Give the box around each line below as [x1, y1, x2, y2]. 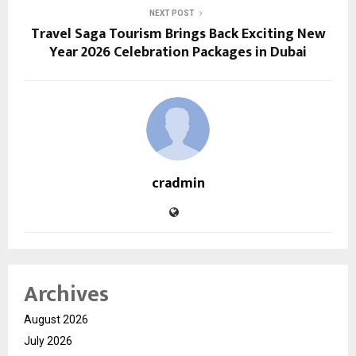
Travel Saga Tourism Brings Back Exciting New [30, 21, 326, 46]
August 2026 [24, 312, 88, 326]
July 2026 [24, 334, 72, 347]
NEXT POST [149, 8, 195, 17]
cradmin [151, 171, 205, 195]
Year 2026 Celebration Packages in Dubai [49, 40, 307, 64]
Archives [24, 275, 109, 313]
